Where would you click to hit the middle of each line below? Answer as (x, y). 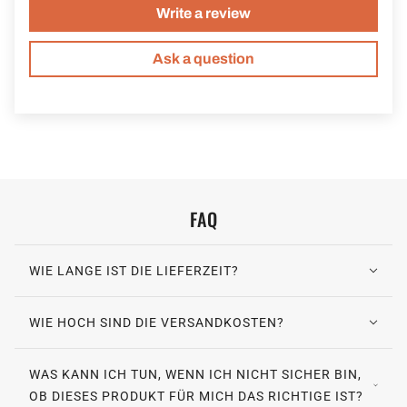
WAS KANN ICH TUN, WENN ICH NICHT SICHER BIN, (195, 375)
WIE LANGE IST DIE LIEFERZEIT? (134, 271)
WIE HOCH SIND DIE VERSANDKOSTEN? (157, 323)
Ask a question (203, 59)
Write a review (203, 14)
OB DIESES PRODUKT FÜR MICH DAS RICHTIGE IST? (196, 397)
